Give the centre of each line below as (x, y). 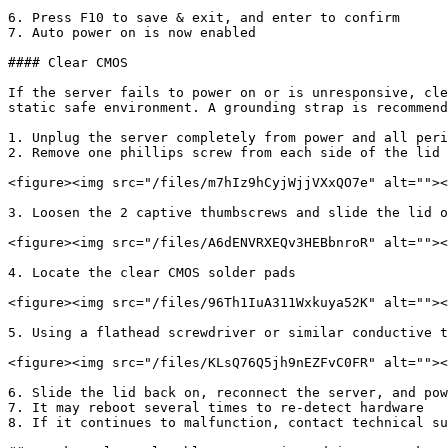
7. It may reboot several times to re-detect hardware (216, 407)
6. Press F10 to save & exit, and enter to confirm (204, 17)
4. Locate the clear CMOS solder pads (152, 272)
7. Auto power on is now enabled (132, 32)
